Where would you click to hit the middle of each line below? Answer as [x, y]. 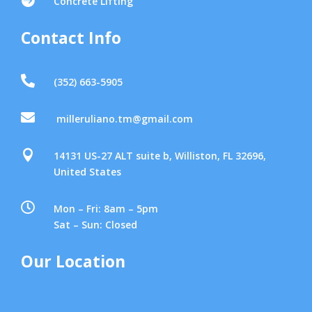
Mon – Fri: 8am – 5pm [106, 208]
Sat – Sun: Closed [96, 224]
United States [88, 171]
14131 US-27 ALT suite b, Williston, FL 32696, [160, 155]
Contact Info [71, 37]
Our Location [73, 261]
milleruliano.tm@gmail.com [125, 118]
